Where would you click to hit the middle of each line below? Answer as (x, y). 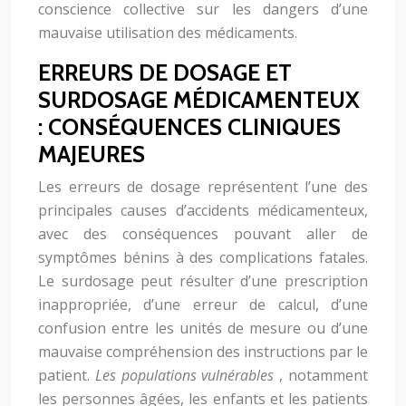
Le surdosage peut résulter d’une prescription (203, 281)
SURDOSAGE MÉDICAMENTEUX (199, 100)
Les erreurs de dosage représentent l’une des (203, 187)
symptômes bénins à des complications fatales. (203, 257)
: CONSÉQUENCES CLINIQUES (189, 127)
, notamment (324, 375)
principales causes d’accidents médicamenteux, (203, 210)
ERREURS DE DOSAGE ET (165, 72)
